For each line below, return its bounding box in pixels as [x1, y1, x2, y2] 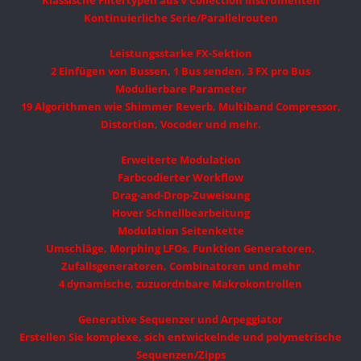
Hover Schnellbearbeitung [111, 205, 250, 221]
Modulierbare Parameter [114, 81, 247, 97]
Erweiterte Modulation [120, 152, 241, 168]
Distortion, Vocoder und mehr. [100, 117, 261, 132]
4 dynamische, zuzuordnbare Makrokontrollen [59, 276, 302, 292]
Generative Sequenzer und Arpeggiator [78, 312, 283, 327]
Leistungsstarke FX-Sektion [109, 46, 252, 61]
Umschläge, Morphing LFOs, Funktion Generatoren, [46, 241, 315, 256]
